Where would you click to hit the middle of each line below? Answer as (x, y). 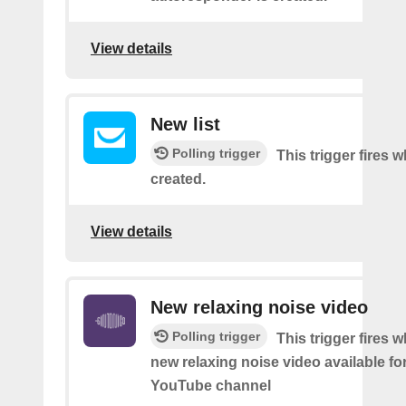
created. (178, 179)
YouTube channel (211, 386)
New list (185, 125)
